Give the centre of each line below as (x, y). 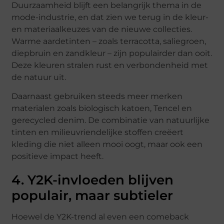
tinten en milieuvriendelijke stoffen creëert (98, 132)
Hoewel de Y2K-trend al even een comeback (100, 217)
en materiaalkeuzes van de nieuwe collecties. (102, 29)
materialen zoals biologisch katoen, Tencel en (102, 108)
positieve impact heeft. (58, 156)
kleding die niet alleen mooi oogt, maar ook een (107, 144)
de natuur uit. (39, 77)
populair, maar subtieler (92, 196)
